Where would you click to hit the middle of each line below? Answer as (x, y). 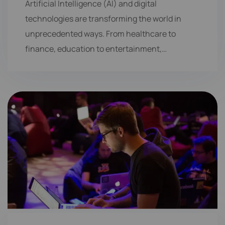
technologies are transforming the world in (103, 18)
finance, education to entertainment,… (96, 48)
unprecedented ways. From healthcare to (100, 33)
